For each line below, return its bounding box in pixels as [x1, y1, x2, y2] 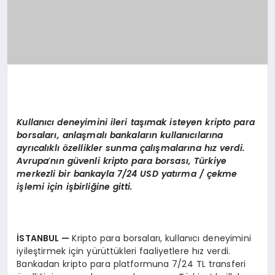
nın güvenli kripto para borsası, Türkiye [50, 155, 227, 168]
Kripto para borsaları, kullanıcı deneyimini [72, 232, 251, 245]
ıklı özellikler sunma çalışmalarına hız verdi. [47, 142, 245, 155]
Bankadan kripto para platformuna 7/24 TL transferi [17, 258, 246, 271]
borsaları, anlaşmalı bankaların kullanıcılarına [17, 129, 223, 142]
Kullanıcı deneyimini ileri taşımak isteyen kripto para [17, 116, 255, 129]
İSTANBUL [17, 232, 62, 245]
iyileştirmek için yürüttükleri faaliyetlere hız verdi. [17, 245, 231, 258]
